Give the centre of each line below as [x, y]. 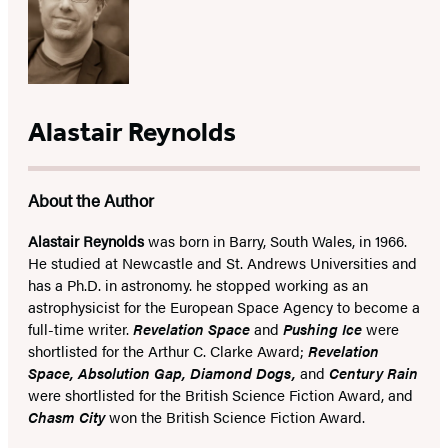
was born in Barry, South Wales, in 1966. [277, 241]
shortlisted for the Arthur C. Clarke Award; [168, 351]
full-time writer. [80, 329]
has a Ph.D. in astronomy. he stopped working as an [198, 285]
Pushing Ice [324, 329]
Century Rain [373, 373]
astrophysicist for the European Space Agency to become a [224, 307]
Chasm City [68, 417]
